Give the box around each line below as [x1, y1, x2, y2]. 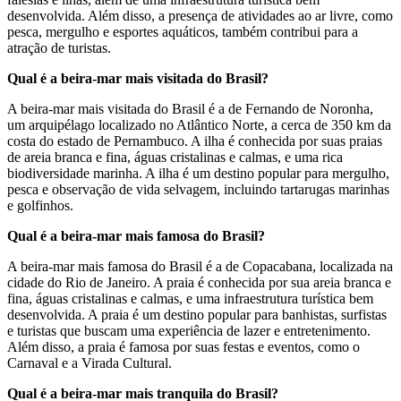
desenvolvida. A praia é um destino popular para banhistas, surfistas [7, 306, 387, 322]
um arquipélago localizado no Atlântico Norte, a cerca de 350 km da [7, 116, 391, 132]
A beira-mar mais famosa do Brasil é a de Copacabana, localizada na [7, 258, 393, 274]
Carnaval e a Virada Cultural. [7, 354, 172, 371]
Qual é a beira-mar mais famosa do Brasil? [7, 227, 265, 243]
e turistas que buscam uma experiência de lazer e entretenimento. [7, 322, 371, 338]
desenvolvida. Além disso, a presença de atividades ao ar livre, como [7, 7, 393, 23]
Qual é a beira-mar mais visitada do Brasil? [7, 70, 269, 86]
